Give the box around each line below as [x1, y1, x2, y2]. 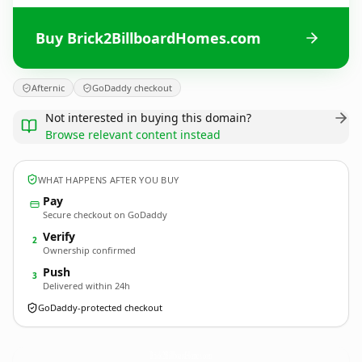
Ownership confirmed [43, 244, 136, 256]
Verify [43, 229, 75, 244]
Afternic [32, 82, 65, 94]
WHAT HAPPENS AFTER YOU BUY [38, 173, 179, 186]
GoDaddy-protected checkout [38, 301, 162, 314]
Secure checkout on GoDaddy [43, 208, 167, 221]
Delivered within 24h [43, 280, 130, 292]
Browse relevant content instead [45, 127, 221, 142]
